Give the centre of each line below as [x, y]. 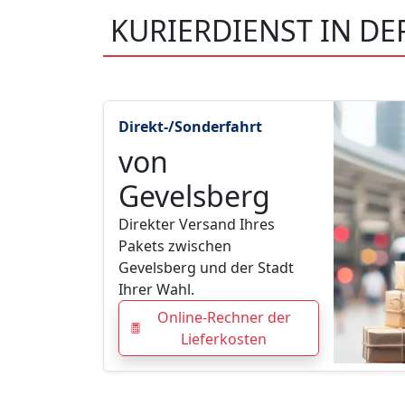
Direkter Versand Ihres [197, 225]
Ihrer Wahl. [156, 290]
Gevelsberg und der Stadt [206, 268]
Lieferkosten [224, 339]
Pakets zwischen [175, 246]
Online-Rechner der [224, 318]
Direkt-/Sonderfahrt [190, 127]
